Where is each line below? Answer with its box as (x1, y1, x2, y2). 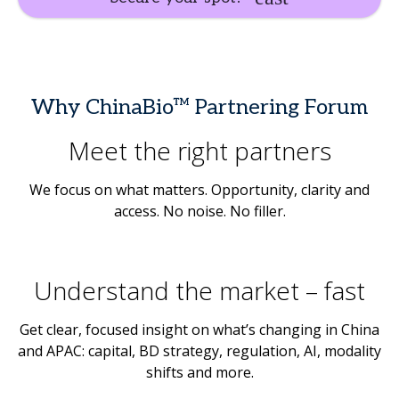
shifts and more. (145, 362, 254, 383)
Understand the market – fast (34, 273, 365, 308)
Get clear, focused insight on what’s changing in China (20, 320, 379, 340)
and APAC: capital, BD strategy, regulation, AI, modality (18, 341, 381, 362)
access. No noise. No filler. (113, 201, 286, 222)
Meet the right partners (68, 134, 331, 168)
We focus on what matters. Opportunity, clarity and (29, 180, 370, 200)
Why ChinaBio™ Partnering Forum (31, 94, 368, 121)
